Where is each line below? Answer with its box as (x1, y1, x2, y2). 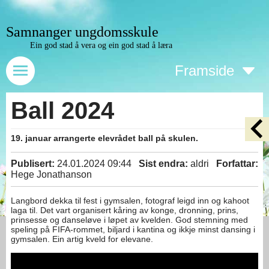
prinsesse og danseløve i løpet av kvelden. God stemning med (11, 215, 248, 225)
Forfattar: (216, 159, 258, 169)
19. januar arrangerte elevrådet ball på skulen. (11, 133, 201, 143)
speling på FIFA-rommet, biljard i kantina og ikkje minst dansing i (11, 225, 255, 234)
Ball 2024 (11, 97, 114, 124)
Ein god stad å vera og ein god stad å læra (30, 41, 172, 50)
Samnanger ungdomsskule (6, 24, 159, 40)
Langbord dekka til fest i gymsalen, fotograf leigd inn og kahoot (11, 196, 249, 205)
